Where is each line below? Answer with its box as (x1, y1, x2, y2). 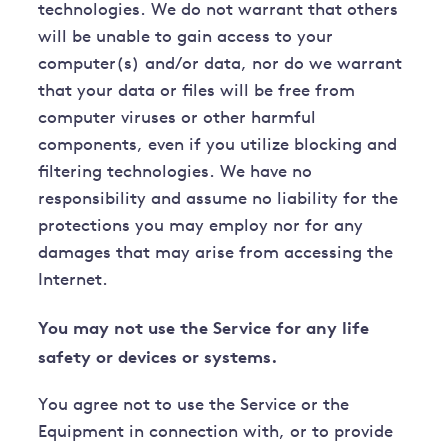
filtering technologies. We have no (38, 164, 313, 182)
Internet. (38, 272, 109, 290)
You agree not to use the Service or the (38, 397, 350, 415)
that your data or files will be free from (38, 83, 356, 101)
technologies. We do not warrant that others (38, 2, 399, 20)
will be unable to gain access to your (38, 29, 334, 47)
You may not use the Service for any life (38, 317, 370, 339)
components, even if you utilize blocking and (38, 137, 398, 155)
